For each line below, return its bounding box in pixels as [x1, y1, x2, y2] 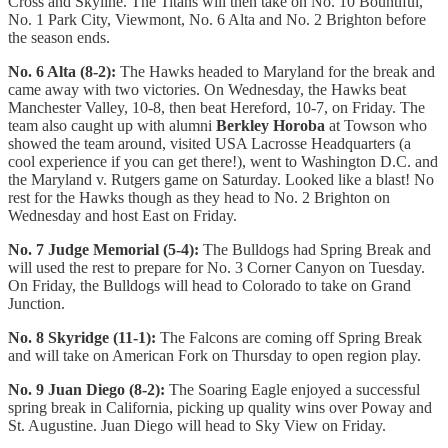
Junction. [8, 295, 65, 313]
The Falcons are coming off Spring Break [160, 329, 422, 347]
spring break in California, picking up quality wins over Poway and [8, 399, 432, 417]
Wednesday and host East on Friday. [8, 207, 237, 225]
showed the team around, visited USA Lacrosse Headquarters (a [8, 135, 411, 153]
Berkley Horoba [216, 117, 325, 135]
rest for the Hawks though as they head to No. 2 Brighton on [8, 189, 390, 207]
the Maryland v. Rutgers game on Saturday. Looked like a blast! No [8, 171, 434, 189]
